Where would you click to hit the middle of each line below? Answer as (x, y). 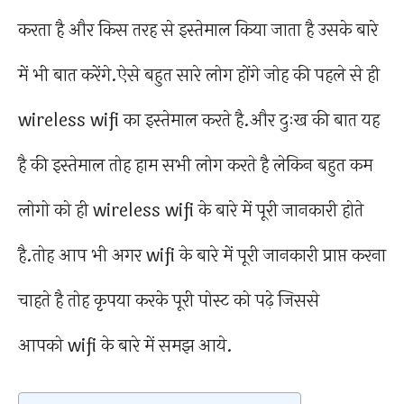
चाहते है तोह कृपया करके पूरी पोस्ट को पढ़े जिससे (169, 301)
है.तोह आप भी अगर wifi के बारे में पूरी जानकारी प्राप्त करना (202, 256)
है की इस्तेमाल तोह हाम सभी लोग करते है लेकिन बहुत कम (195, 165)
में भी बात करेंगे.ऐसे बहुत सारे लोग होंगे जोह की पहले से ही (199, 75)
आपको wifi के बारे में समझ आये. (125, 346)
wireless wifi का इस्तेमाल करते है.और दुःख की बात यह (199, 120)
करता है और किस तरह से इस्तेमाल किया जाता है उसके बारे (198, 30)
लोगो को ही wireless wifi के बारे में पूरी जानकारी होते (191, 211)
